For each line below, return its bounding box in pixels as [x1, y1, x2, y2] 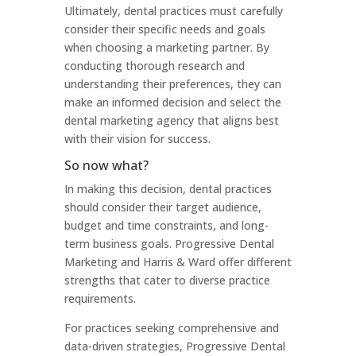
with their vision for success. [64, 131, 211, 146]
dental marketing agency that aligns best [64, 113, 279, 128]
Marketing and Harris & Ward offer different [64, 254, 292, 269]
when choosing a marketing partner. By [64, 40, 269, 55]
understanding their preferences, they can [64, 76, 281, 91]
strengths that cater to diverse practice [64, 273, 270, 288]
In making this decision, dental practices [64, 181, 272, 196]
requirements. [64, 291, 136, 306]
